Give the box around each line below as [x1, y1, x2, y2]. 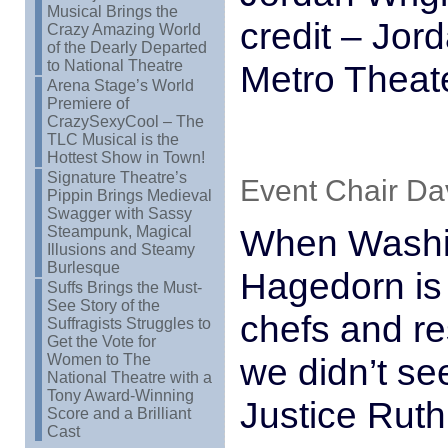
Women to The [46, 351, 151, 368]
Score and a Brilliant [46, 405, 191, 422]
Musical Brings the [46, 3, 178, 20]
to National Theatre [46, 57, 183, 74]
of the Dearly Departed [46, 39, 207, 56]
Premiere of [46, 95, 129, 112]
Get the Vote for [46, 333, 156, 350]
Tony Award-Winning [46, 387, 194, 404]
